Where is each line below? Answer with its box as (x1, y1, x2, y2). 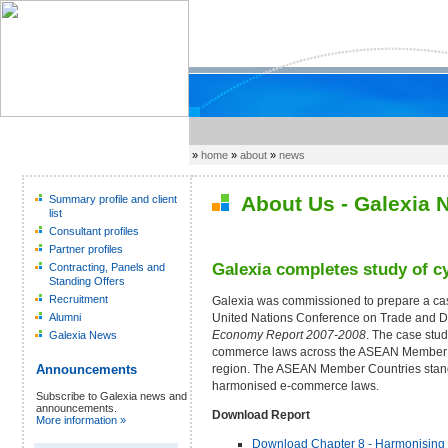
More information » (36, 414, 126, 427)
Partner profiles (49, 243, 123, 255)
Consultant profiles (49, 225, 139, 237)
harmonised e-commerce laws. (212, 378, 379, 393)
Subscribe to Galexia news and (36, 390, 187, 403)
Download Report (212, 407, 310, 422)
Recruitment (49, 293, 108, 305)
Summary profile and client (49, 193, 177, 205)
